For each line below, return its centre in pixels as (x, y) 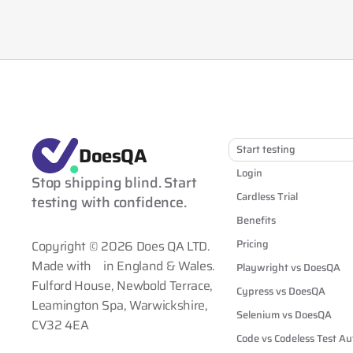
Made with (62, 266)
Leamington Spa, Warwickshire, (120, 305)
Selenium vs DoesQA (284, 315)
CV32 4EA (60, 325)
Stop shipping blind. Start (114, 183)
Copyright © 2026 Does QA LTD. (121, 246)
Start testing (266, 149)
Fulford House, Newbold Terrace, (123, 286)
